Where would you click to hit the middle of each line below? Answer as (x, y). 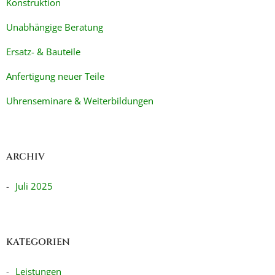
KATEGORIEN (38, 242)
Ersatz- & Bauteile (43, 52)
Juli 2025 (34, 186)
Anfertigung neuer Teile (55, 76)
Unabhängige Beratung (55, 27)
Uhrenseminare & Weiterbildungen (80, 101)
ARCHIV (25, 157)
